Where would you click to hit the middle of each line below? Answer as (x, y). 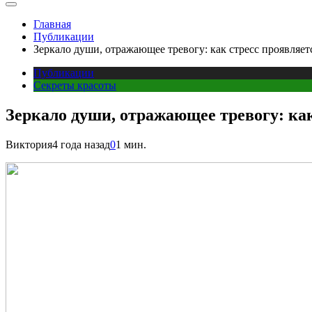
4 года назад (81, 144)
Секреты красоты (75, 85)
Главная (52, 24)
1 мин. (131, 144)
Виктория (29, 144)
